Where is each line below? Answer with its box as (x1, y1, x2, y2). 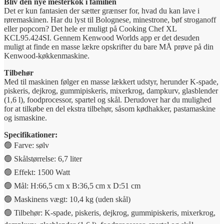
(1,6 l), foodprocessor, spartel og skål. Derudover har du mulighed (4, 95, 211, 104)
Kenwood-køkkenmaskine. (4, 51, 89, 60)
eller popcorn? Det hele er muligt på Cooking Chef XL (4, 24, 176, 33)
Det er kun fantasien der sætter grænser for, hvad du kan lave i (4, 6, 199, 15)
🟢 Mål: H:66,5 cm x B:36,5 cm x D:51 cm (4, 181, 140, 190)
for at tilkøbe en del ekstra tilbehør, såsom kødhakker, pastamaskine (4, 104, 215, 113)
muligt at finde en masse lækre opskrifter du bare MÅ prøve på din (4, 42, 213, 51)
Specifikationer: (4, 130, 57, 139)
